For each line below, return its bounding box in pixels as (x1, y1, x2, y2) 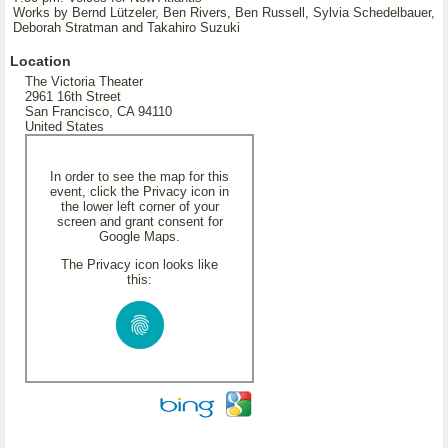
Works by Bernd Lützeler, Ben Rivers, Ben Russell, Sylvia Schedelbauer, (13, 5, 435, 20)
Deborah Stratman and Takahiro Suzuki (13, 20, 240, 35)
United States (25, 119, 104, 134)
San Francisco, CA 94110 (25, 104, 172, 119)
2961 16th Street (25, 89, 121, 104)
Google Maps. (99, 229, 180, 244)
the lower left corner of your (60, 199, 219, 214)
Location (10, 53, 71, 69)
